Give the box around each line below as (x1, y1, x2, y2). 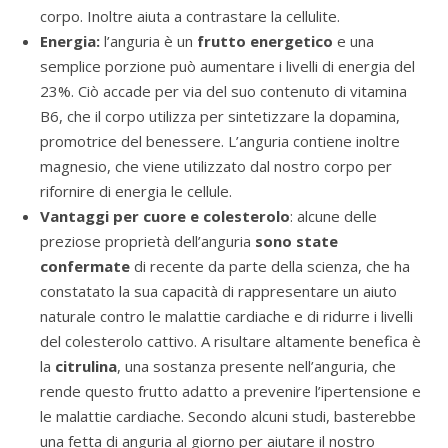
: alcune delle (290, 206, 377, 227)
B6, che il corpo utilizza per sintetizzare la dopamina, (40, 106, 400, 127)
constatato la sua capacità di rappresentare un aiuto (40, 281, 397, 302)
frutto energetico (197, 31, 337, 52)
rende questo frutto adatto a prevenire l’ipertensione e (40, 381, 421, 402)
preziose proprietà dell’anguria (40, 231, 255, 252)
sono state (255, 231, 338, 252)
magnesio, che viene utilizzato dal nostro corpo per (40, 156, 392, 177)
